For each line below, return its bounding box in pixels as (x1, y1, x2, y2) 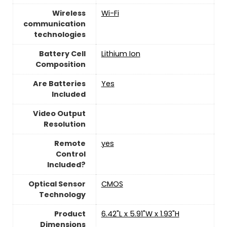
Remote (54, 138, 86, 148)
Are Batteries (32, 78, 86, 89)
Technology (39, 189, 86, 200)
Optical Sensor (28, 178, 86, 189)
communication (23, 18, 86, 29)
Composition (35, 59, 86, 69)
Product (54, 208, 86, 219)
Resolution (43, 119, 86, 129)
